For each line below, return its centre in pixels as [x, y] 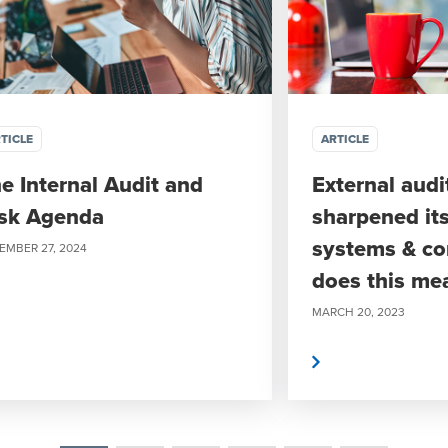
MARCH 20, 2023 [358, 311]
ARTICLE [345, 139]
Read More [264, 362]
